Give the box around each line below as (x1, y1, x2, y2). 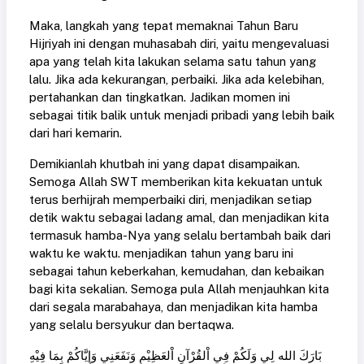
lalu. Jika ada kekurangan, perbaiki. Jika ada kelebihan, (29, 71, 324, 86)
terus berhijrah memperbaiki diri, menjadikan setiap (29, 192, 312, 206)
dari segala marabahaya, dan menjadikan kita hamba (29, 299, 318, 314)
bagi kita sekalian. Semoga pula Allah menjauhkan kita (29, 281, 329, 296)
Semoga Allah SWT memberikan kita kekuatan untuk (29, 174, 323, 188)
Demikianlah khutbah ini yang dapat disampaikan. (29, 156, 300, 171)
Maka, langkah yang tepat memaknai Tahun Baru (29, 18, 298, 32)
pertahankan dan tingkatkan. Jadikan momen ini (29, 89, 290, 104)
